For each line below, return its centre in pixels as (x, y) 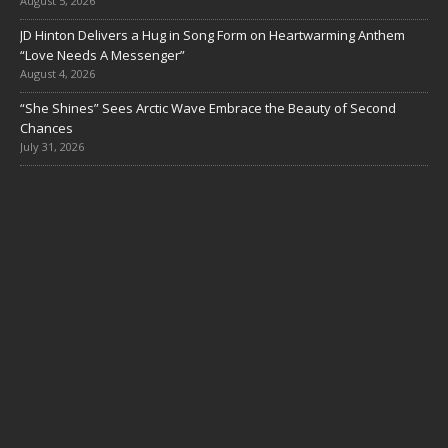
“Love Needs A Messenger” (102, 55)
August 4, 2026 (57, 73)
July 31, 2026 (52, 146)
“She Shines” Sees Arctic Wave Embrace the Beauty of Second (208, 108)
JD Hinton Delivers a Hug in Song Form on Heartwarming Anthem (212, 35)
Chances (46, 128)
